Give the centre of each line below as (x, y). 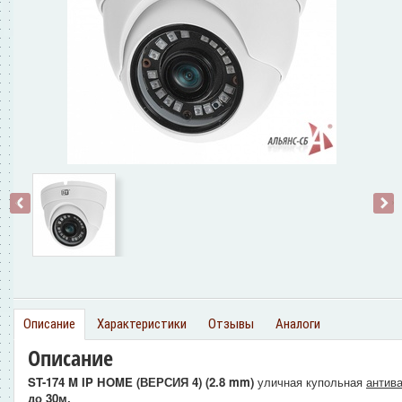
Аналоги (298, 324)
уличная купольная (312, 381)
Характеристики (142, 324)
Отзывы (231, 324)
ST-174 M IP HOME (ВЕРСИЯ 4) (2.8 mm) (143, 381)
